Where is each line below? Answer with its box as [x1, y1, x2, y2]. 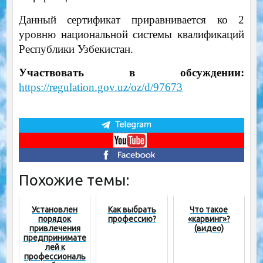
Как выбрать [107, 205, 156, 215]
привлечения [29, 224, 80, 234]
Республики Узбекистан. [18, 42, 133, 55]
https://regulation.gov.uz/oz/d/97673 [18, 80, 183, 93]
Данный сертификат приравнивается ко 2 [18, 13, 245, 26]
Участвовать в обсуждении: [18, 66, 245, 79]
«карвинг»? [187, 214, 230, 224]
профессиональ [23, 252, 86, 262]
